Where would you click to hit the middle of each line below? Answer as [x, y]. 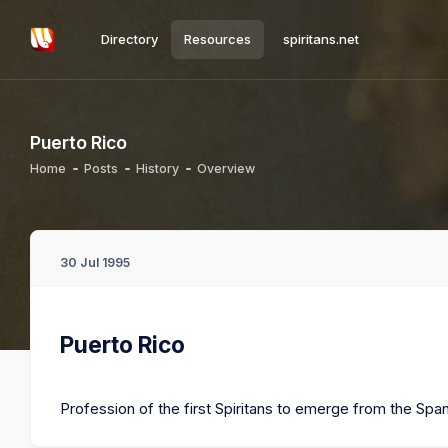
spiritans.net [321, 39]
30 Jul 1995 [95, 262]
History [157, 168]
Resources [217, 39]
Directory [129, 39]
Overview [226, 168]
